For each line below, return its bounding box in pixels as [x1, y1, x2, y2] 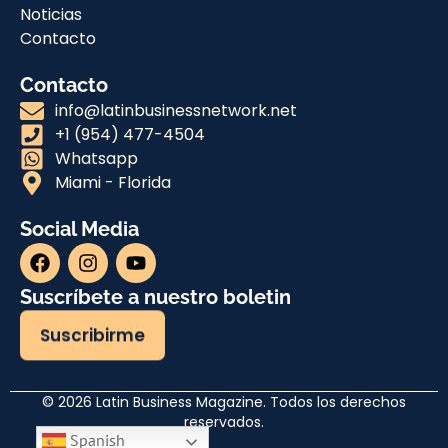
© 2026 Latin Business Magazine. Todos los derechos [42, 392, 406, 413]
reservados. [184, 412, 264, 433]
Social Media [20, 217, 139, 242]
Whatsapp [55, 147, 138, 171]
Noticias [20, 3, 82, 27]
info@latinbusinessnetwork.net [55, 99, 297, 123]
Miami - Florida [55, 171, 171, 195]
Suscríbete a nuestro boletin [20, 285, 291, 310]
